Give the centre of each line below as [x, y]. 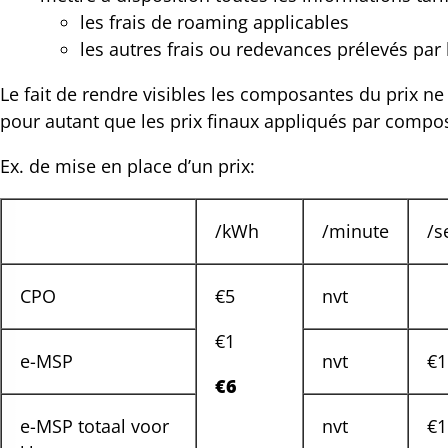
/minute [355, 230]
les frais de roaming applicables [214, 21]
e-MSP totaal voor [94, 425]
